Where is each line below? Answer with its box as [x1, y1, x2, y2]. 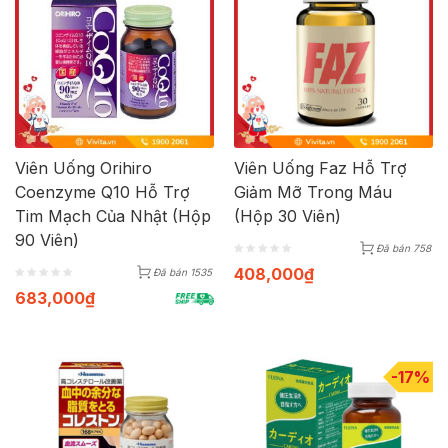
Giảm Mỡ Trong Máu [234, 182, 392, 203]
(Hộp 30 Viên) [234, 206, 341, 227]
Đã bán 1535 [153, 266, 212, 279]
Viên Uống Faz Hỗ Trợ [234, 158, 407, 179]
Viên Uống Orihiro [15, 158, 152, 179]
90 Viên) [15, 230, 79, 251]
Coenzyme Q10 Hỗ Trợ [15, 182, 190, 203]
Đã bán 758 [376, 242, 431, 255]
